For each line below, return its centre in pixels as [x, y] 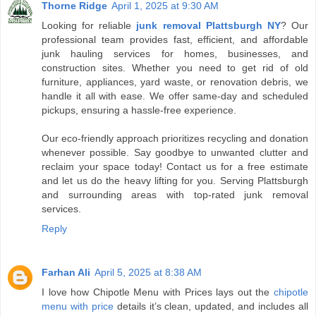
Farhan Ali [66, 272]
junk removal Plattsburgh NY [208, 25]
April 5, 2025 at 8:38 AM [148, 272]
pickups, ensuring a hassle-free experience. [139, 110]
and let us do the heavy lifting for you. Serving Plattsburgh [175, 180]
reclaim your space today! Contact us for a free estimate [175, 166]
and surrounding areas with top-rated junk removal [175, 194]
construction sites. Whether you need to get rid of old [175, 67]
